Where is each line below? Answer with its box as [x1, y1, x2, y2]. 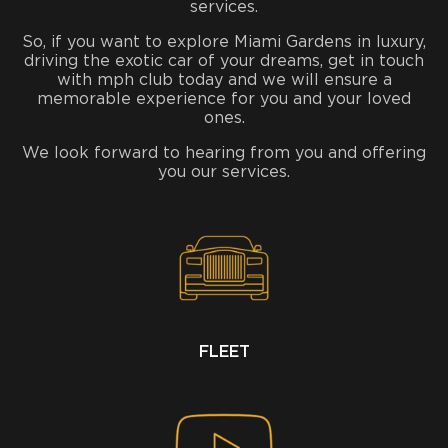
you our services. [158, 163, 290, 180]
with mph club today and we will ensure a [56, 71, 392, 88]
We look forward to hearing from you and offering [22, 144, 426, 161]
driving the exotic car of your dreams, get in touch [24, 52, 424, 69]
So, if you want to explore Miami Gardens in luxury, [22, 33, 426, 50]
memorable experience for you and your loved [37, 90, 411, 107]
